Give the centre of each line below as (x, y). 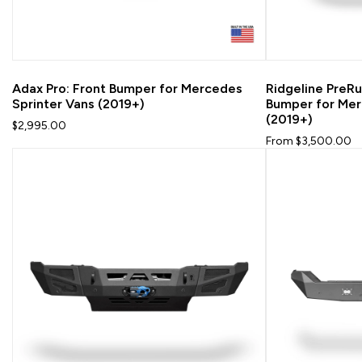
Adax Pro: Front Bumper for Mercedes (127, 88)
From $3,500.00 (308, 141)
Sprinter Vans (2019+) (78, 103)
